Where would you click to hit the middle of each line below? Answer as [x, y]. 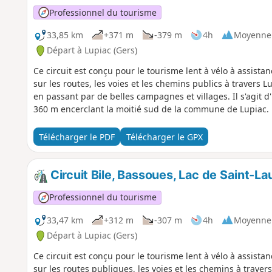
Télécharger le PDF [76, 137]
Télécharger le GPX [164, 137]
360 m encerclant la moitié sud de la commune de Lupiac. [151, 109]
